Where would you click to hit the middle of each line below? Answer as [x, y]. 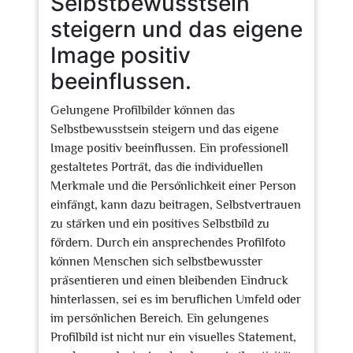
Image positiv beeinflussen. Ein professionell [169, 148]
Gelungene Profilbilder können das [143, 110]
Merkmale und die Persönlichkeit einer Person [173, 186]
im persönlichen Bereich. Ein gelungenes [160, 318]
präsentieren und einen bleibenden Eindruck [169, 281]
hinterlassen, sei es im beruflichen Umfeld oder [176, 299]
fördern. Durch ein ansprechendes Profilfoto [168, 243]
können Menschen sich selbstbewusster [156, 262]
